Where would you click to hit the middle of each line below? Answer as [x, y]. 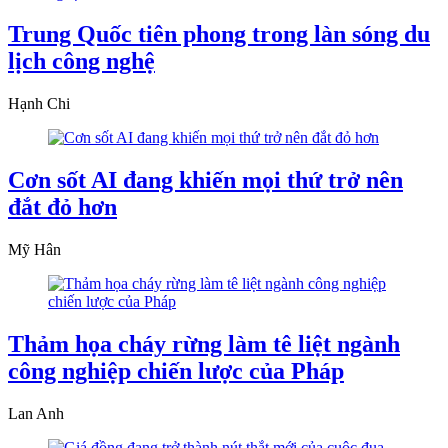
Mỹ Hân [34, 250]
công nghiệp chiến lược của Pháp [176, 371]
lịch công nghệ [81, 61]
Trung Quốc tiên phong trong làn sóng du [219, 34]
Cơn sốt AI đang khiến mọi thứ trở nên [205, 180]
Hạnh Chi [39, 104]
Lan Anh [36, 413]
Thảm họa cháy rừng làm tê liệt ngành [204, 344]
